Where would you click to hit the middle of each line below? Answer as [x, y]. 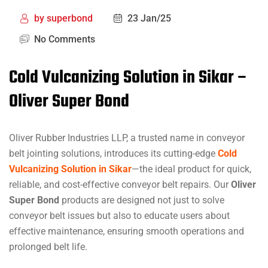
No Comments [65, 39]
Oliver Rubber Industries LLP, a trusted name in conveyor [127, 138]
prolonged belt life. [48, 247]
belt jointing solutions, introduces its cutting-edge [113, 154]
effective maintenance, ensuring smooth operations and [127, 232]
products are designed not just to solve [142, 200]
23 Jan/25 [149, 19]
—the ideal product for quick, [191, 169]
